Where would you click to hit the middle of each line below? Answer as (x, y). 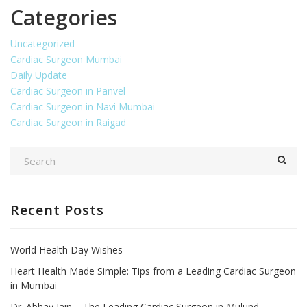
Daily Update (39, 75)
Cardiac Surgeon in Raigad (68, 122)
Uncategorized (42, 43)
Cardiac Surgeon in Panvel (68, 90)
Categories (64, 17)
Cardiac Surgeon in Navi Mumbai (83, 106)
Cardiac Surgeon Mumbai (66, 59)
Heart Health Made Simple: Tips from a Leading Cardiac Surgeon (153, 271)
